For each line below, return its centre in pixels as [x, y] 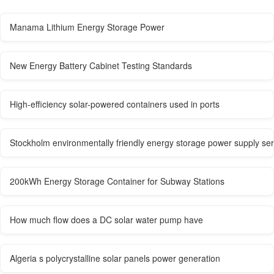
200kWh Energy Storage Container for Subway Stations [117, 181]
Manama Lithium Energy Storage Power [87, 27]
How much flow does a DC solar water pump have [106, 219]
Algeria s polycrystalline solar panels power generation [115, 258]
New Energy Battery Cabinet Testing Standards [101, 65]
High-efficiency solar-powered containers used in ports [115, 104]
